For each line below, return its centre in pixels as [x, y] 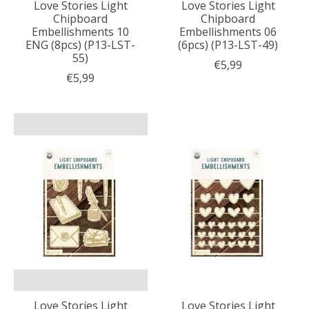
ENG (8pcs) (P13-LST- [81, 45]
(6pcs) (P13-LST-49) [228, 45]
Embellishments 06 [228, 32]
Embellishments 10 [81, 32]
